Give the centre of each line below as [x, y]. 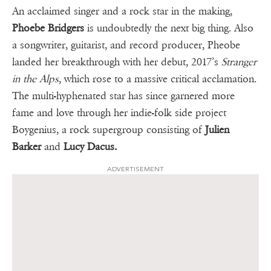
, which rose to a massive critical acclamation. [158, 79]
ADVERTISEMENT [135, 169]
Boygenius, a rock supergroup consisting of [109, 129]
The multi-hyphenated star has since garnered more [123, 96]
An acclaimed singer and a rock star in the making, [122, 11]
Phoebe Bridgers [48, 28]
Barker [27, 146]
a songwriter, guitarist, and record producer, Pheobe [126, 45]
